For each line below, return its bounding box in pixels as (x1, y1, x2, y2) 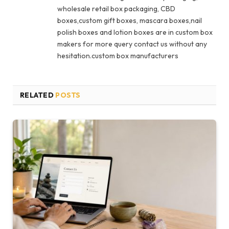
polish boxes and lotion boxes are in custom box (57, 27, 213, 37)
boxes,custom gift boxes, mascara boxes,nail (57, 15, 202, 25)
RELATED (20, 90, 56, 100)
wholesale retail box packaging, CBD (57, 4, 175, 13)
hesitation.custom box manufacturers (57, 51, 178, 60)
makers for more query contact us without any (57, 39, 207, 49)
